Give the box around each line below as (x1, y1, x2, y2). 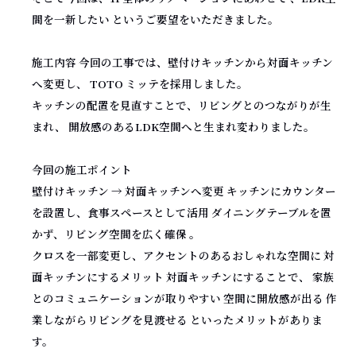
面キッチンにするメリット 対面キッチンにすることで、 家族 (32, 268, 335, 284)
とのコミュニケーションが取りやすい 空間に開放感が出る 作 (32, 289, 337, 306)
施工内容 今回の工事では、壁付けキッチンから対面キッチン (32, 53, 333, 70)
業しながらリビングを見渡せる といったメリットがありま (32, 311, 323, 327)
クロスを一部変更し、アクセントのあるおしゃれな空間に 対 (32, 246, 335, 263)
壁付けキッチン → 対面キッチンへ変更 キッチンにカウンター (32, 182, 336, 199)
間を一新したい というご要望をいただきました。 (32, 10, 279, 27)
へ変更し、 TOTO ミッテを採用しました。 (32, 75, 248, 91)
